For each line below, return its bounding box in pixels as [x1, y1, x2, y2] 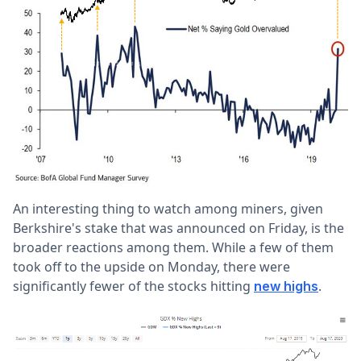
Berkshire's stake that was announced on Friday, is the [13, 219, 344, 238]
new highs [254, 278, 318, 295]
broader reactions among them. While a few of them [13, 239, 334, 257]
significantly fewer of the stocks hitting [13, 277, 254, 296]
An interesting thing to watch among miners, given [13, 200, 323, 218]
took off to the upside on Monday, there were [13, 258, 290, 276]
